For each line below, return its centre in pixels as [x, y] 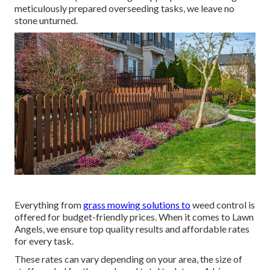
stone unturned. [46, 20]
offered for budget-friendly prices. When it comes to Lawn [134, 217]
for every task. [44, 241]
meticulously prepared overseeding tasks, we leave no [124, 8]
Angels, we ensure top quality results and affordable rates [132, 229]
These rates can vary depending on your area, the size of [128, 259]
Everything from [49, 205]
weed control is [223, 205]
